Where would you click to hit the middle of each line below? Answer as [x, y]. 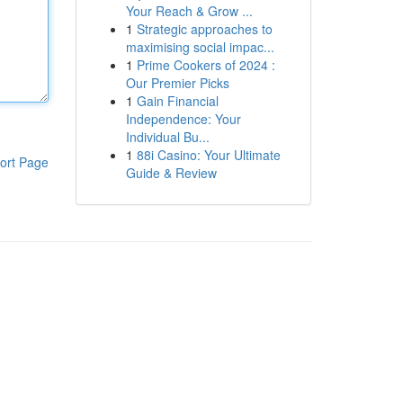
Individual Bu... [167, 137]
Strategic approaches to [204, 29]
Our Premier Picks [177, 83]
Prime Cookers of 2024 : [206, 65]
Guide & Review [171, 173]
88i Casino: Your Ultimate [208, 155]
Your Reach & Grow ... [189, 11]
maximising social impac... [200, 47]
